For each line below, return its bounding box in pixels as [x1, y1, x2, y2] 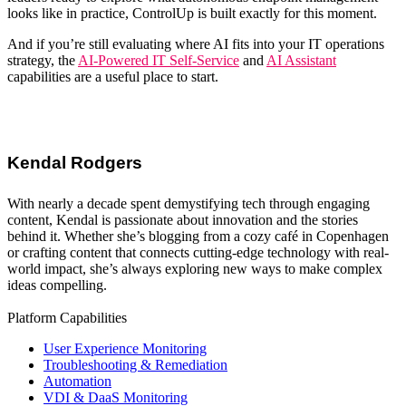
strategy [7, 52, 51, 68]
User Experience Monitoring [43, 341, 207, 357]
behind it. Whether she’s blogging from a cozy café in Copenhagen [7, 228, 389, 245]
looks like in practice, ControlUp [7, 5, 198, 21]
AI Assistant [266, 52, 336, 68]
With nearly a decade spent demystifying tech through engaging [7, 196, 370, 212]
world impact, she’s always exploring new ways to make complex [7, 261, 382, 277]
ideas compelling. [7, 277, 107, 294]
